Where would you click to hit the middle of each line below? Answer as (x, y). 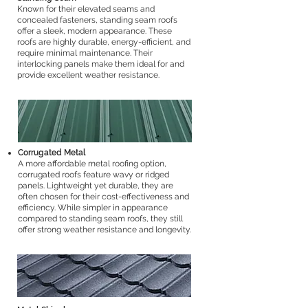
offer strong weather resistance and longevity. (104, 230)
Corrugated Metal (52, 153)
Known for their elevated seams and (86, 9)
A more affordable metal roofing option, (92, 164)
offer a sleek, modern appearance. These (95, 31)
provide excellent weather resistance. (88, 75)
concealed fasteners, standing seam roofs (97, 20)
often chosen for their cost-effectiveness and (103, 197)
